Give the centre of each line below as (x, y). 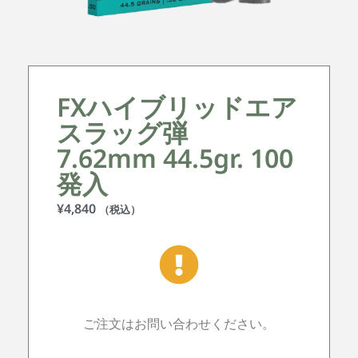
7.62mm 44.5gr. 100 (175, 157)
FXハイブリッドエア (177, 106)
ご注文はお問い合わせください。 (179, 323)
